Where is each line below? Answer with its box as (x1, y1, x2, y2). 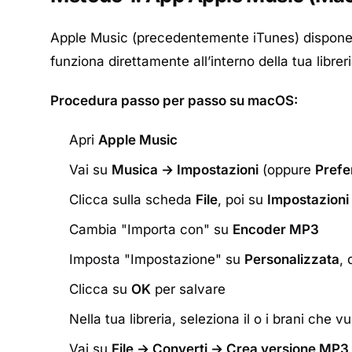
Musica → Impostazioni (112, 162, 258, 178)
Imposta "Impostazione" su (69, 251, 244, 267)
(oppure (258, 162, 315, 178)
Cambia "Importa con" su (69, 222, 233, 237)
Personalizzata (244, 251, 339, 267)
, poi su (218, 192, 267, 207)
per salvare (151, 281, 225, 297)
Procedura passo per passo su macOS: (50, 93, 298, 108)
